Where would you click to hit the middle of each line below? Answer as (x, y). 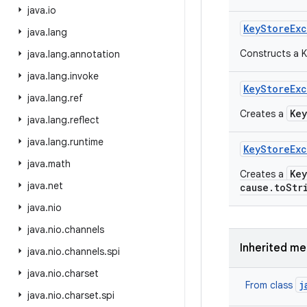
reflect (85, 120)
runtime (87, 142)
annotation (95, 54)
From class (270, 285)
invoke (84, 76)
